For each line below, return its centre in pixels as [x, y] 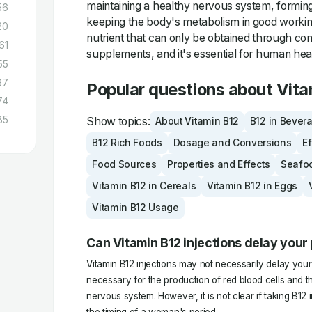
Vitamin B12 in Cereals [144, 186]
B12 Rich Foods [127, 143]
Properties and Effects [219, 165]
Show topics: [118, 122]
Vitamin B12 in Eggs [252, 186]
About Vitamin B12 [197, 122]
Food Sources [124, 165]
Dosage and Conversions [232, 143]
